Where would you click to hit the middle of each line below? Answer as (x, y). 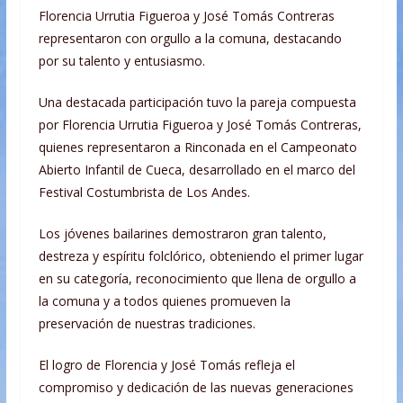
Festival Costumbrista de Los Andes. (144, 193)
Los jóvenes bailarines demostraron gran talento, (182, 234)
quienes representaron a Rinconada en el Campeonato (197, 148)
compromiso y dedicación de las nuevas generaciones (196, 388)
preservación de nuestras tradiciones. (147, 324)
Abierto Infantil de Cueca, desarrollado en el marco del (197, 170)
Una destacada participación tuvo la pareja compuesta (197, 103)
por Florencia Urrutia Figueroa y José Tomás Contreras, (200, 125)
